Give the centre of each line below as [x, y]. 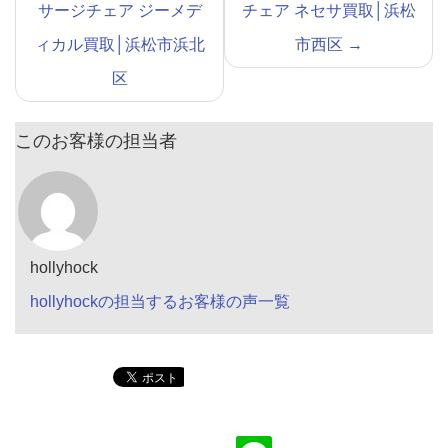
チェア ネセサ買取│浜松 [328, 11]
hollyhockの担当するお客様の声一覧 [160, 302]
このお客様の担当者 [96, 141]
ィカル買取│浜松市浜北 [119, 45]
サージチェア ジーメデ [119, 11]
